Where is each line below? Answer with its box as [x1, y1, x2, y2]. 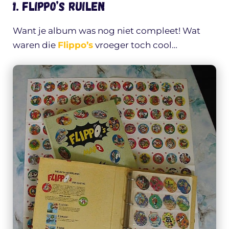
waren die [13, 39, 58, 50]
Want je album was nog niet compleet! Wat [13, 25, 200, 36]
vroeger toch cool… [93, 39, 177, 50]
